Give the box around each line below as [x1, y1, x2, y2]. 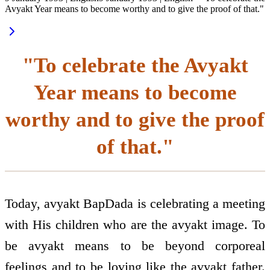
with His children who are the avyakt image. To [5, 217, 265, 233]
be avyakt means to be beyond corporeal [5, 238, 265, 254]
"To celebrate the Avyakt [22, 53, 248, 77]
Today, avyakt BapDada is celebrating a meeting [5, 196, 265, 212]
